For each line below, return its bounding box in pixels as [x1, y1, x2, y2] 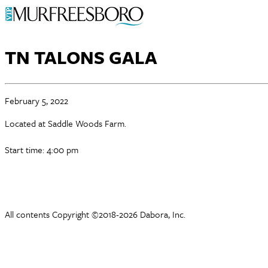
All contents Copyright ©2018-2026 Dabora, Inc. [5, 208, 185, 221]
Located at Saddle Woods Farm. [5, 116, 126, 130]
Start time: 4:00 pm [5, 142, 78, 156]
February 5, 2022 [5, 93, 68, 107]
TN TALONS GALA [5, 44, 157, 71]
